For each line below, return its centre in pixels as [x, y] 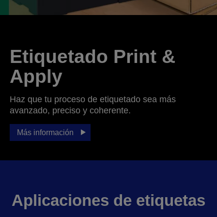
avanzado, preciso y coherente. [70, 110]
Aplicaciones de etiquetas [108, 200]
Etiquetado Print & [93, 56]
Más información [45, 132]
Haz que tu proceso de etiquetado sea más [93, 99]
